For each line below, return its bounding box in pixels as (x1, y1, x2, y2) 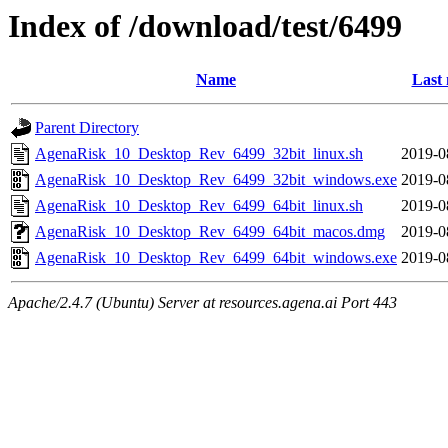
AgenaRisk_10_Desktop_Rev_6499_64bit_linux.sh (35, 197, 363, 215)
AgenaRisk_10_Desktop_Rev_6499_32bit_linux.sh (35, 145, 363, 163)
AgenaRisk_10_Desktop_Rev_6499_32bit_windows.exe (35, 171, 397, 189)
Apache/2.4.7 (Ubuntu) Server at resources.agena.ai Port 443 (8, 294, 397, 312)
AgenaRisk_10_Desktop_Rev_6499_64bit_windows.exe (35, 249, 397, 267)
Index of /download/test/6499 (8, 8, 402, 44)
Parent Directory (35, 119, 139, 137)
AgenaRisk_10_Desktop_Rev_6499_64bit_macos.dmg (35, 223, 385, 241)
